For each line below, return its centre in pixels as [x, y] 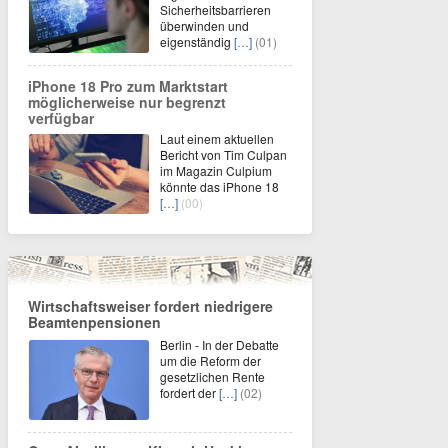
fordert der [189, 392]
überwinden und [204, 25]
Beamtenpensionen [94, 322]
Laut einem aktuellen [217, 138]
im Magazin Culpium [216, 170]
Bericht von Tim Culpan [223, 154]
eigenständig [197, 41]
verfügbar [61, 118]
